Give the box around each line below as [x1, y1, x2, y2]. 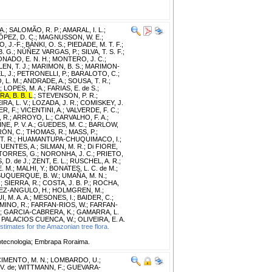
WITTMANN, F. [18, 263, 63, 271]
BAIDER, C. [77, 193, 112, 201]
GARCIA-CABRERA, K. [4, 208, 73, 216]
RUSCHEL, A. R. [70, 157, 119, 165]
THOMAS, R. [26, 127, 65, 135]
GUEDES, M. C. [38, 120, 85, 128]
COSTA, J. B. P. [42, 178, 89, 186]
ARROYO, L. [13, 113, 51, 121]
